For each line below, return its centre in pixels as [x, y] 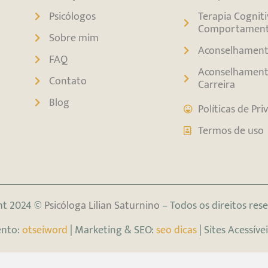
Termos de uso [231, 131]
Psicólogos [73, 17]
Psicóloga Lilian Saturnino [102, 206]
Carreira [216, 85]
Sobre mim [74, 38]
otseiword [45, 230]
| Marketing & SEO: [112, 230]
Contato [68, 81]
